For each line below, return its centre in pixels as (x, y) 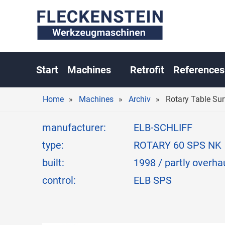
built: (53, 163)
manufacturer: (74, 128)
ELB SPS (153, 181)
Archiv (140, 99)
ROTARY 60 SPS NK (178, 146)
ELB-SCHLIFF (163, 128)
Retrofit (147, 70)
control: (59, 181)
